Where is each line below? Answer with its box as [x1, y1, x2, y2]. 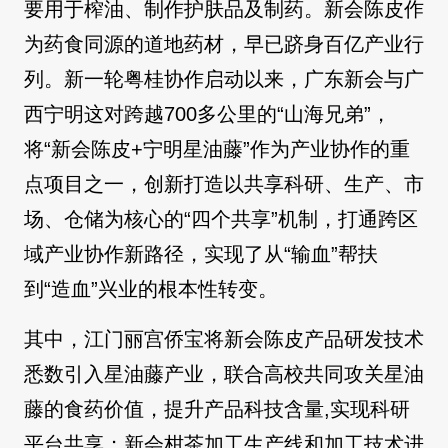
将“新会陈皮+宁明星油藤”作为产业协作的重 [24, 138, 410, 161]
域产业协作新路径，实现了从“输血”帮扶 [24, 243, 378, 266]
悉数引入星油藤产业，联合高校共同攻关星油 [24, 363, 424, 386]
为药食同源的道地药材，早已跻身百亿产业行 [24, 33, 424, 56]
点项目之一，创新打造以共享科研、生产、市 [24, 173, 424, 196]
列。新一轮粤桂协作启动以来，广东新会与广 [24, 68, 424, 91]
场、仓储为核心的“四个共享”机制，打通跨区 [24, 208, 418, 231]
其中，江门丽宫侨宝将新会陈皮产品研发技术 [24, 328, 424, 351]
